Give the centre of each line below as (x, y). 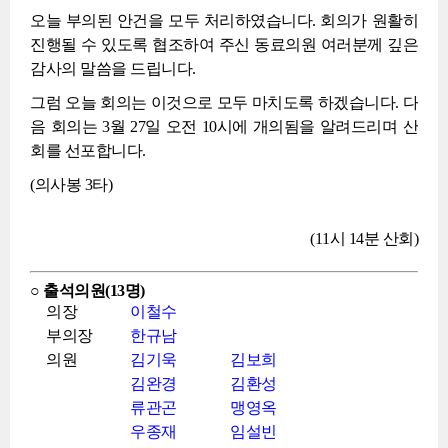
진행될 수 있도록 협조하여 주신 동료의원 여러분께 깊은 (224, 44)
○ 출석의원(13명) (87, 290)
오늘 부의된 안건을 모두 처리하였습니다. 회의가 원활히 (224, 20)
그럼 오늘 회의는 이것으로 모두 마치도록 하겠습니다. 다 (224, 102)
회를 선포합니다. (88, 150)
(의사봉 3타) (71, 184)
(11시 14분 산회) (364, 238)
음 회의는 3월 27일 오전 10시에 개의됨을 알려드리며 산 (224, 126)
